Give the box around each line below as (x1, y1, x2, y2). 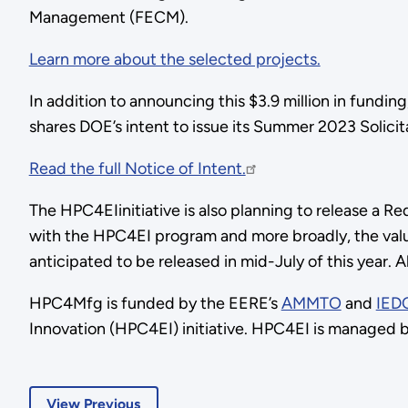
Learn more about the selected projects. (28, 48, 321, 69)
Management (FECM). (28, 6, 189, 27)
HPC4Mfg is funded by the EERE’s (28, 292, 281, 313)
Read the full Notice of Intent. (28, 158, 246, 178)
